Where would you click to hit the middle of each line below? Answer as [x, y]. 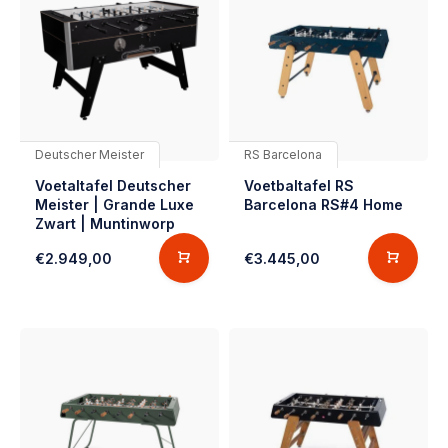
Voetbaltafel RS [299, 185]
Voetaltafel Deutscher [113, 185]
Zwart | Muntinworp [105, 223]
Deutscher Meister [89, 154]
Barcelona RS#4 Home [323, 204]
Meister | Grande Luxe [114, 204]
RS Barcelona [283, 154]
